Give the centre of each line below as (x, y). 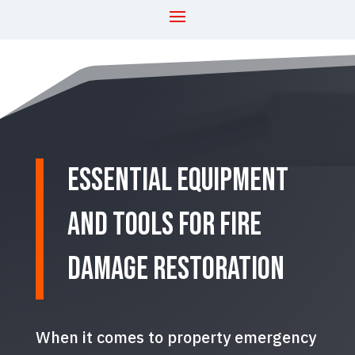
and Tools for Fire (164, 225)
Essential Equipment (177, 181)
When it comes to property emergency (176, 337)
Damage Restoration (176, 269)
